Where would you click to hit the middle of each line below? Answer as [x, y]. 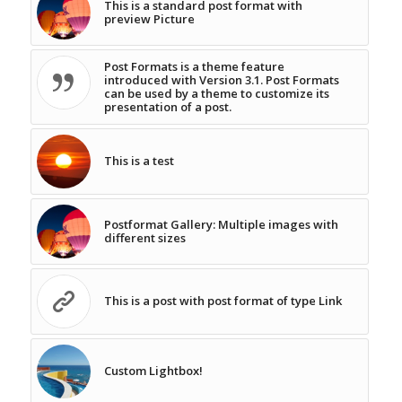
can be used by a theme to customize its [216, 94]
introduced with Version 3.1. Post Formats [221, 80]
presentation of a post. [167, 107]
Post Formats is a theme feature [194, 67]
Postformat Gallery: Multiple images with [221, 225]
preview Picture [149, 19]
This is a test [139, 161]
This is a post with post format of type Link [223, 301]
